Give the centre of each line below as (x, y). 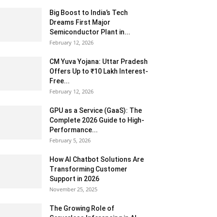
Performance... (74, 130)
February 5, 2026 (70, 140)
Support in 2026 (74, 179)
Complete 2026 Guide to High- (97, 120)
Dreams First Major (80, 22)
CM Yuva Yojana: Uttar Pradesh (99, 62)
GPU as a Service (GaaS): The (96, 110)
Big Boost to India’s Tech (89, 13)
